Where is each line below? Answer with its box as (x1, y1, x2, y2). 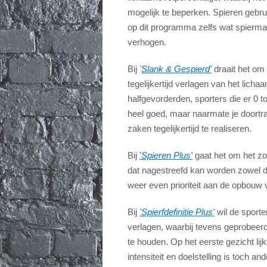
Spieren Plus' (141, 150, 193, 161)
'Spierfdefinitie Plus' (139, 207, 215, 218)
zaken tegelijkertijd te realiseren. (128, 123, 254, 134)
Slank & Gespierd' (141, 64, 212, 74)
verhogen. (128, 37, 166, 48)
